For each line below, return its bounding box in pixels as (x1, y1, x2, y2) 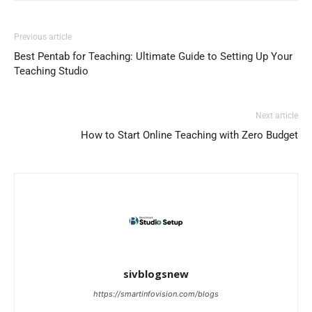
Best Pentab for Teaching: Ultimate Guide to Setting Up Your (14, 49, 292, 63)
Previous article (14, 31, 72, 42)
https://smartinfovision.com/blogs (93, 288, 219, 299)
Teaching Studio (14, 64, 88, 77)
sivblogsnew (123, 266, 189, 281)
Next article (256, 110, 298, 120)
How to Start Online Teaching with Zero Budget (81, 128, 298, 141)
